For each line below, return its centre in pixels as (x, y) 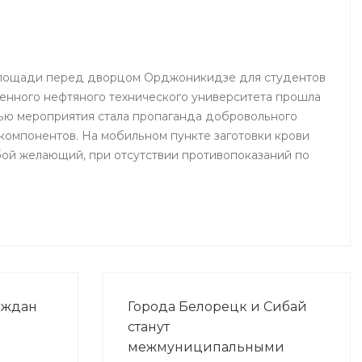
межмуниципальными (206, 347)
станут (148, 327)
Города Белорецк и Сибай (217, 307)
